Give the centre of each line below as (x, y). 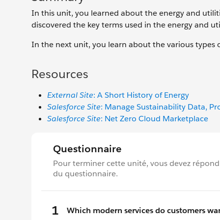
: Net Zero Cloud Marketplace (154, 118)
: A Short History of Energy (141, 95)
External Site (70, 95)
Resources (60, 74)
